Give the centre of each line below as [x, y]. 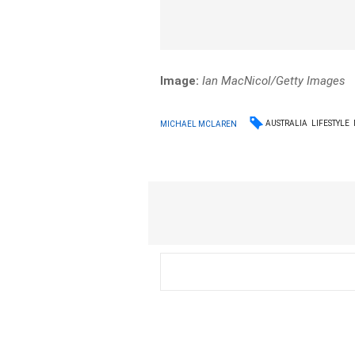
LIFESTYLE [331, 123]
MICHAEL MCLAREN [199, 124]
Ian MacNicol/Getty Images [274, 81]
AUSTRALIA [287, 123]
